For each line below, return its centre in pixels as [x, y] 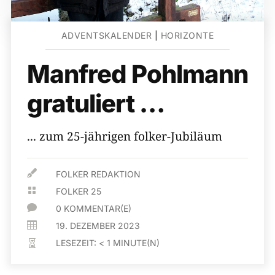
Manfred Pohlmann [137, 74]
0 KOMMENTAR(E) [94, 208]
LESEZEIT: [78, 243]
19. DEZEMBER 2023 [98, 226]
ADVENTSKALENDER [107, 35]
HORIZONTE [187, 35]
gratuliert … [96, 103]
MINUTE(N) [137, 243]
